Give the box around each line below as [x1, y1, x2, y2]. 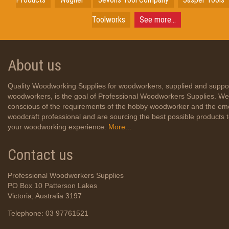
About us [8, 56, 61, 74]
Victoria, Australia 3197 [8, 192, 82, 200]
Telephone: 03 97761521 [8, 209, 88, 217]
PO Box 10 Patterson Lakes [8, 181, 97, 190]
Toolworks [92, 15, 125, 25]
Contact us [8, 146, 73, 164]
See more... [140, 15, 176, 25]
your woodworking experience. [8, 123, 106, 131]
